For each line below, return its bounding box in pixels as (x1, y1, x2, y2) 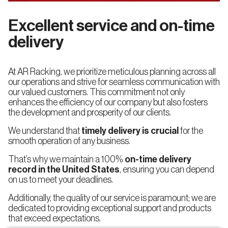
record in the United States (8, 165, 120, 175)
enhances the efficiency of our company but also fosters (8, 98, 208, 107)
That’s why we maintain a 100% (8, 155, 125, 164)
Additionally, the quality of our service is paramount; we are (8, 193, 216, 203)
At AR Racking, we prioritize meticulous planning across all (8, 67, 216, 77)
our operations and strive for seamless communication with (8, 77, 220, 87)
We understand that (8, 126, 81, 136)
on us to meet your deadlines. (8, 175, 113, 185)
